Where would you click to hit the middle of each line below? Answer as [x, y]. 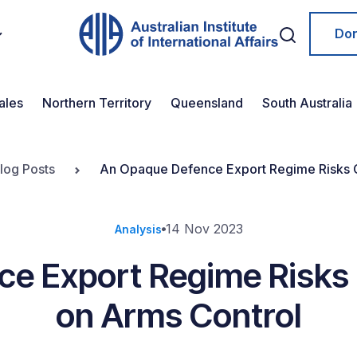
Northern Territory [97, 103]
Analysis [138, 229]
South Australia [307, 103]
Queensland [207, 103]
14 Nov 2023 [204, 229]
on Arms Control [178, 315]
